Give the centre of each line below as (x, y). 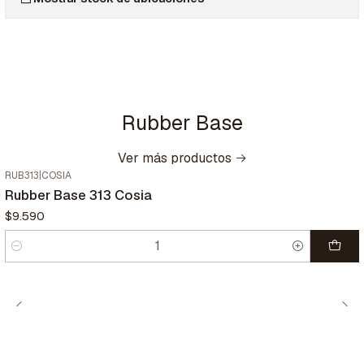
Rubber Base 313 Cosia (78, 195)
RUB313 (22, 176)
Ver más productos (174, 158)
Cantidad (29, 256)
